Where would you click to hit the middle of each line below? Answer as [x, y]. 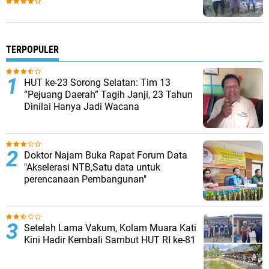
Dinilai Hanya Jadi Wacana [82, 106]
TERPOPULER [32, 49]
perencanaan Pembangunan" [85, 179]
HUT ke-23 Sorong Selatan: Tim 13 [97, 82]
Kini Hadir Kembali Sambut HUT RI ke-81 [110, 240]
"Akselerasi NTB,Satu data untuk [92, 167]
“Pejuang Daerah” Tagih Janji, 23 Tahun [108, 94]
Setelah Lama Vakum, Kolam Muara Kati [110, 228]
